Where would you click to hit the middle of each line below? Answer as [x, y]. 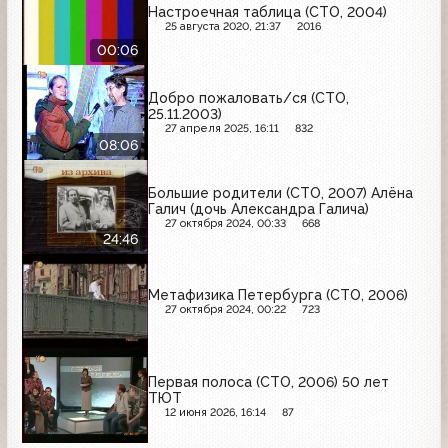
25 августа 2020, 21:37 [222, 26]
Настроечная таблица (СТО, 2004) [267, 11]
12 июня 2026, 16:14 [215, 412]
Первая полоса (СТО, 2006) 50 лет [268, 381]
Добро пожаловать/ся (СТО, [248, 98]
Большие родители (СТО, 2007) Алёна [280, 192]
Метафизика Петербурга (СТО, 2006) [278, 295]
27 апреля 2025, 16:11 [221, 129]
